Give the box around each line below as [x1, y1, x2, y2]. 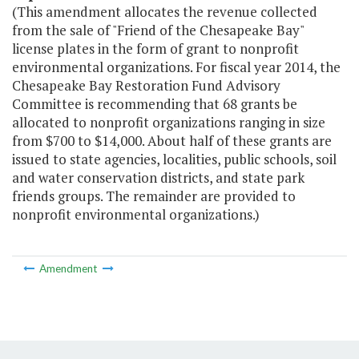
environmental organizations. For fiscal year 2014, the [12, 58, 341, 77]
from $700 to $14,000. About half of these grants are [12, 131, 332, 151]
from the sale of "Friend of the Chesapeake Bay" [12, 21, 304, 40]
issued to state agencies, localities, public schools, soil [12, 150, 337, 169]
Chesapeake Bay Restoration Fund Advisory [12, 76, 280, 95]
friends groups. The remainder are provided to [12, 187, 296, 206]
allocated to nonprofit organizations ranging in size [12, 113, 325, 132]
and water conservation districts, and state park [12, 168, 305, 188]
